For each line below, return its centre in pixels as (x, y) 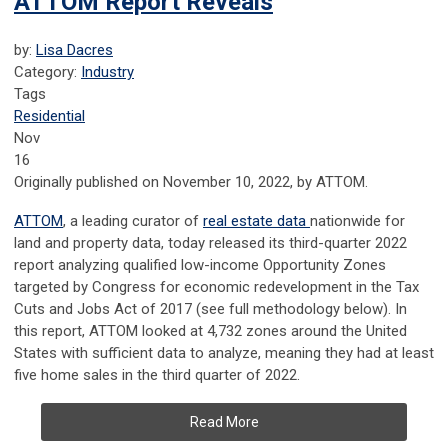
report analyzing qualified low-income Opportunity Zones (200, 265)
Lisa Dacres (74, 50)
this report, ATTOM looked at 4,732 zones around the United (210, 331)
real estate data (256, 221)
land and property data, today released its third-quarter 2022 (210, 243)
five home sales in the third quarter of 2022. (157, 375)
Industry (107, 72)
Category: (47, 72)
